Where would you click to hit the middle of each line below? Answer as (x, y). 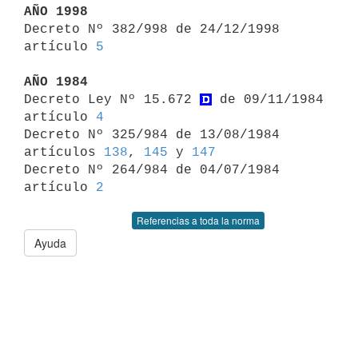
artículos (64, 152)
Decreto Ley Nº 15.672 (112, 99)
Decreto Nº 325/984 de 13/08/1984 (152, 135)
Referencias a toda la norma (198, 220)
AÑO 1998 (56, 12)
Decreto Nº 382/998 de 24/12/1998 (152, 29)
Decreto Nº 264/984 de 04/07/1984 (152, 170)
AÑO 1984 (56, 82)
